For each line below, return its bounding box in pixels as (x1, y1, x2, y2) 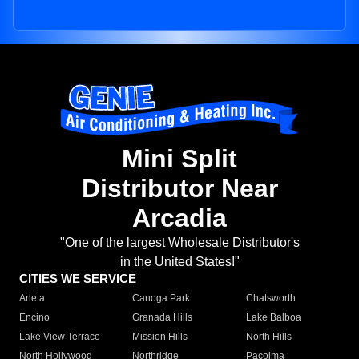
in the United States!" (119, 255, 240, 269)
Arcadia (132, 204, 227, 233)
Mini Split (122, 144, 237, 174)
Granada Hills (132, 312, 193, 324)
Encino (19, 312, 50, 324)
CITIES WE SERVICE (19, 272, 136, 286)
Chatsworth (245, 292, 296, 305)
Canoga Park (132, 292, 191, 305)
